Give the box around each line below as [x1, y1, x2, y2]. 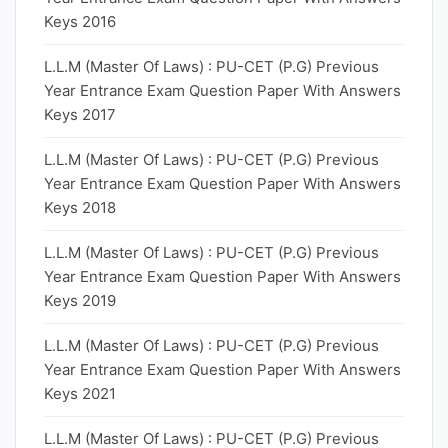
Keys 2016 [44, 12, 116, 31]
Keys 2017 [44, 105, 116, 124]
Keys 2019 [44, 291, 116, 310]
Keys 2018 [44, 198, 116, 217]
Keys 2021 [44, 384, 116, 403]
